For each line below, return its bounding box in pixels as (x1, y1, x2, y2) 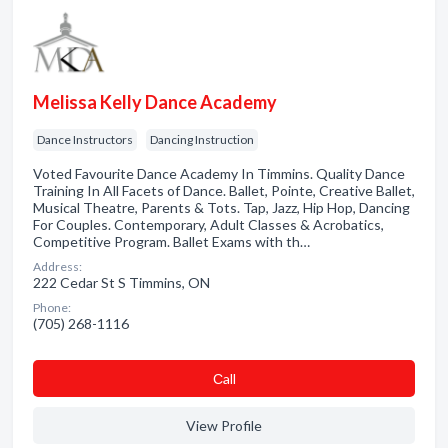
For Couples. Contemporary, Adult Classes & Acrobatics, (33, 216, 384, 233)
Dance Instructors (37, 132, 133, 147)
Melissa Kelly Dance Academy (33, 91, 277, 113)
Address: (33, 259, 82, 274)
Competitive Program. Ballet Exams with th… (33, 233, 310, 250)
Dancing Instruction (150, 132, 254, 147)
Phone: (33, 300, 71, 315)
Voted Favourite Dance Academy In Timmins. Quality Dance (33, 165, 405, 182)
